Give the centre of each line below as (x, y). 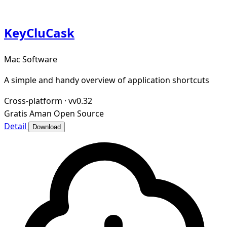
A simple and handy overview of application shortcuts (107, 80)
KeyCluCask (39, 33)
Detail (16, 126)
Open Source (79, 114)
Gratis (16, 114)
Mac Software (31, 60)
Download (47, 127)
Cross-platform (33, 101)
